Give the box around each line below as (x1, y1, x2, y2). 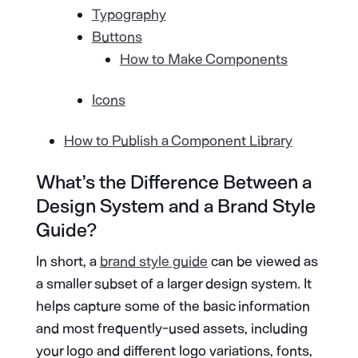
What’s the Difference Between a (35, 170, 312, 193)
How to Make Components (119, 50, 288, 68)
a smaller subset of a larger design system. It (35, 274, 312, 292)
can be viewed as (207, 252, 318, 270)
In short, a (35, 252, 100, 270)
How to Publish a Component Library (63, 131, 292, 149)
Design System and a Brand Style (35, 194, 316, 217)
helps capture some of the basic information (35, 296, 310, 315)
